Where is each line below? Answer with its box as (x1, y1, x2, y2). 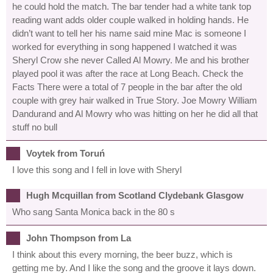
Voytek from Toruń (26, 147, 105, 158)
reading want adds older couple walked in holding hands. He (12, 14, 249, 25)
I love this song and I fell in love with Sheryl (12, 164, 182, 175)
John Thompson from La (26, 232, 131, 243)
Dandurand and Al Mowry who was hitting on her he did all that (12, 108, 258, 119)
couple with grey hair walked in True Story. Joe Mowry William (12, 94, 257, 105)
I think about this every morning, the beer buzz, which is (12, 249, 233, 260)
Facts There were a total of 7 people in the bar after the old (12, 81, 242, 92)
